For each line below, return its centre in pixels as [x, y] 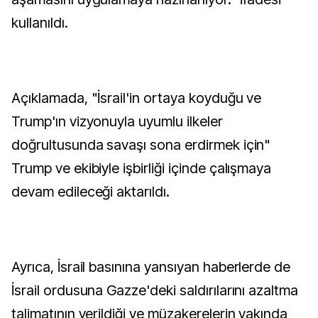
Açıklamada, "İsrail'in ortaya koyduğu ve [137, 98]
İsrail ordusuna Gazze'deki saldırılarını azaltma [155, 290]
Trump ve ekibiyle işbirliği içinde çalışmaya [142, 168]
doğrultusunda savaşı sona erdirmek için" [141, 145]
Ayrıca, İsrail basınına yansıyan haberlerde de [151, 267]
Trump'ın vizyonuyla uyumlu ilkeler [117, 121]
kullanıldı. [40, 23]
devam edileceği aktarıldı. [91, 192]
